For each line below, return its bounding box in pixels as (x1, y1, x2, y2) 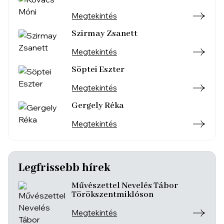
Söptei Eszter (71, 64, 124, 75)
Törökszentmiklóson (71, 189, 153, 200)
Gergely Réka (71, 100, 124, 111)
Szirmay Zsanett (71, 28, 137, 39)
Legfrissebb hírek (18, 161, 110, 175)
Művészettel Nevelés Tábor (71, 180, 178, 191)
